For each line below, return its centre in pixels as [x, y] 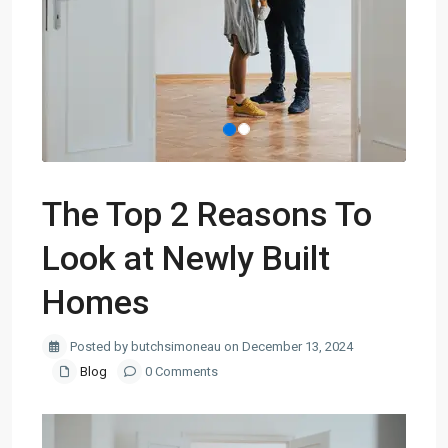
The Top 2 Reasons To [207, 214]
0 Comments [180, 371]
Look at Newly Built [186, 258]
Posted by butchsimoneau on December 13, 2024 [210, 346]
